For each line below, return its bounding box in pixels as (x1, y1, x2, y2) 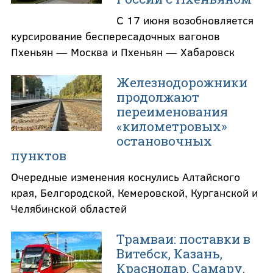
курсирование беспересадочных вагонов (10, 28, 220, 43)
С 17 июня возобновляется (116, 12, 253, 27)
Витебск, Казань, (116, 245, 222, 263)
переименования (116, 102, 228, 120)
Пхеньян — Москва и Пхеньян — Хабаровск (10, 44, 235, 59)
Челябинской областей (10, 200, 127, 216)
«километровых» (116, 117, 227, 135)
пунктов (10, 146, 66, 164)
